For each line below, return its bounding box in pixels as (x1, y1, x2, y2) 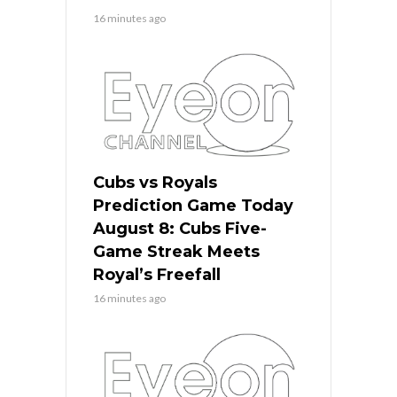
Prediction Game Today (93, 195, 293, 215)
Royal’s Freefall (93, 264, 221, 284)
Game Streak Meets (93, 241, 260, 261)
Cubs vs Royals (93, 172, 217, 192)
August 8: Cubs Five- (93, 218, 267, 238)
